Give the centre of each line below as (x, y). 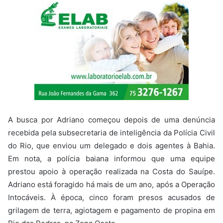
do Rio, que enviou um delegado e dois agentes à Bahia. (111, 145)
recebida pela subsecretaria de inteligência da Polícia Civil (111, 132)
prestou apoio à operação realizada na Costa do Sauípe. (111, 171)
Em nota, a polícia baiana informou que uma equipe (111, 158)
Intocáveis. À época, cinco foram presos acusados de (111, 197)
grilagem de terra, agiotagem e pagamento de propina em (111, 210)
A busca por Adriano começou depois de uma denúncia (111, 119)
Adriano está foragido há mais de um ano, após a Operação (111, 184)
